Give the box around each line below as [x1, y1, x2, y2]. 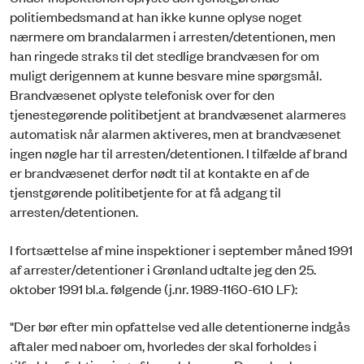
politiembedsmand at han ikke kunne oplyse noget [10, 7, 302, 26]
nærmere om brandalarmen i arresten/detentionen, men [10, 27, 336, 45]
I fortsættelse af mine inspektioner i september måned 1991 [10, 240, 353, 258]
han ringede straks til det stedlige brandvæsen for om [10, 46, 319, 65]
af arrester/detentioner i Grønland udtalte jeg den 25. [10, 259, 316, 278]
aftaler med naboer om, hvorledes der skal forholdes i [10, 336, 317, 355]
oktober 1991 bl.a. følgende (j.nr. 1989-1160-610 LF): [10, 279, 297, 297]
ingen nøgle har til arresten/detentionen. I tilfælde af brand [10, 144, 347, 162]
